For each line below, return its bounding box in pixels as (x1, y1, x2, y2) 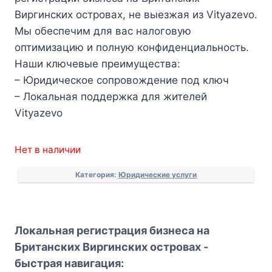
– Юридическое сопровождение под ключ (15, 74, 229, 87)
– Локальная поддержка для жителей (15, 90, 207, 103)
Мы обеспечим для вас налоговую (15, 25, 191, 38)
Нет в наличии (15, 144, 81, 156)
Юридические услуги (118, 170, 197, 180)
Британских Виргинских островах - (15, 240, 208, 254)
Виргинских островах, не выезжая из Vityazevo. (15, 8, 257, 21)
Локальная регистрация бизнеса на (15, 224, 209, 237)
